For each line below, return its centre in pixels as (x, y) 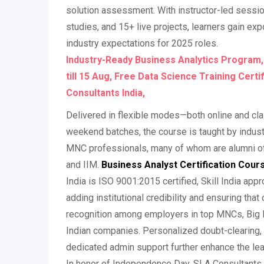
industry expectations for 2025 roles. (142, 43)
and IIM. (84, 165)
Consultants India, (105, 93)
